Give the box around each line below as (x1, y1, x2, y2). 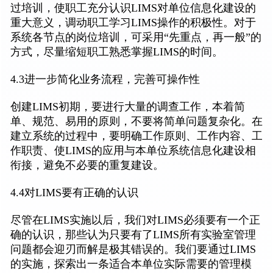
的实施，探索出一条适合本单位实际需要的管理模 (10, 258, 252, 271)
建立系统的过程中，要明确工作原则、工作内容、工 (10, 130, 263, 143)
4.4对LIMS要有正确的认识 (10, 186, 138, 199)
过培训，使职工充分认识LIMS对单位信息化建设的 (10, 2, 256, 15)
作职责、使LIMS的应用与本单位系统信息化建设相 (10, 144, 256, 157)
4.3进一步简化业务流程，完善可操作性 (10, 73, 200, 86)
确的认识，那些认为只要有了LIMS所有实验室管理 (10, 229, 256, 241)
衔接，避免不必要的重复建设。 (10, 159, 164, 172)
